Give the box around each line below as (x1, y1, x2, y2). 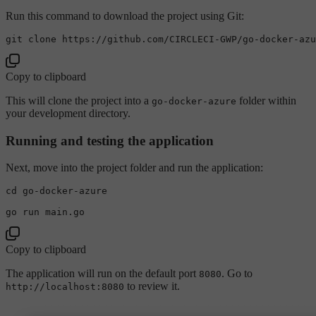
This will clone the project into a (6, 94, 152, 107)
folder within (236, 94, 296, 107)
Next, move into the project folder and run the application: (6, 162, 263, 174)
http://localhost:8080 (6, 281, 124, 293)
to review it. (124, 280, 180, 293)
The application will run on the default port (6, 267, 199, 280)
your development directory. (6, 107, 130, 119)
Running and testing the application (6, 133, 214, 148)
